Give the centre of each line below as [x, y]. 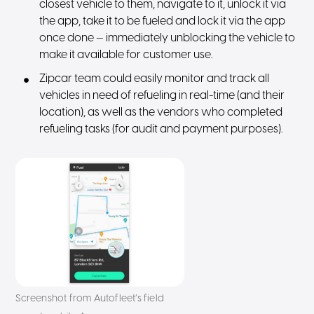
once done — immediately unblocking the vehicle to [168, 38]
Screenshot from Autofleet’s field [90, 299]
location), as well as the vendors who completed [161, 112]
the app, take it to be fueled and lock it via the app [163, 21]
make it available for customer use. [126, 55]
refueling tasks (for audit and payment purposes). [161, 129]
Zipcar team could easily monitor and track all [155, 79]
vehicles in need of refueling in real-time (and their [162, 96]
